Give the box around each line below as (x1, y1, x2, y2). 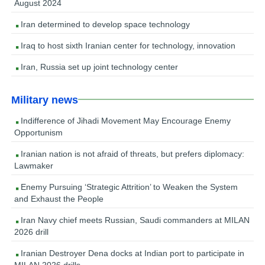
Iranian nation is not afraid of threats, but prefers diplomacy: (18, 148, 245, 159)
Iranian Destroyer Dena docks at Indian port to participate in (18, 248, 245, 258)
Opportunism (14, 127, 63, 137)
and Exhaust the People (14, 193, 104, 203)
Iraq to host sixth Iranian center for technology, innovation (18, 40, 236, 50)
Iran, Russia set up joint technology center (18, 62, 179, 72)
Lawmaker (14, 160, 54, 170)
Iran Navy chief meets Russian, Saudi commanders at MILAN (18, 215, 250, 225)
